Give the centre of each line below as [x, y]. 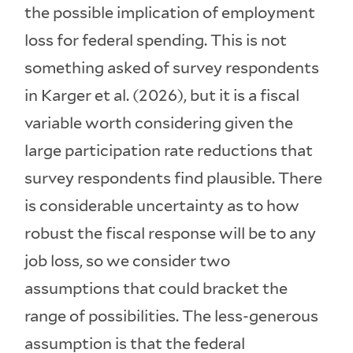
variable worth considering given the [159, 123]
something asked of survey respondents [172, 68]
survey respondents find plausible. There [174, 178]
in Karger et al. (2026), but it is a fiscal [162, 96]
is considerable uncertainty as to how [162, 206]
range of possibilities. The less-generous [172, 316]
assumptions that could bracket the [156, 289]
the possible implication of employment [170, 13]
